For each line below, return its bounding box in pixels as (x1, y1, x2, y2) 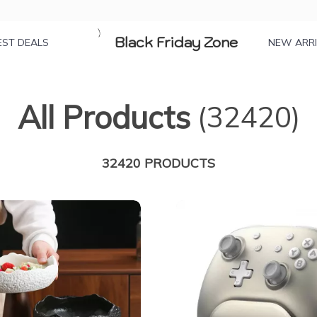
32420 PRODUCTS (102, 154, 215, 171)
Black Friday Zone (115, 33, 238, 52)
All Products (17, 98, 190, 137)
